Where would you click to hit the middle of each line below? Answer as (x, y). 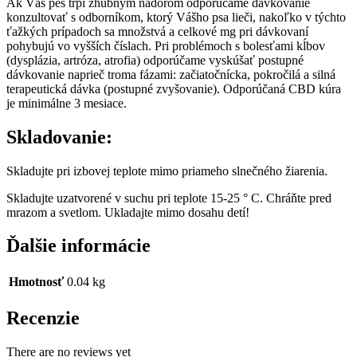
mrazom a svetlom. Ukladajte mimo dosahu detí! (128, 212)
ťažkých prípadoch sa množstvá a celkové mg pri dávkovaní (157, 31)
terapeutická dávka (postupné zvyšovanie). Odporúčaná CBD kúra (174, 88)
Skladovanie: (59, 137)
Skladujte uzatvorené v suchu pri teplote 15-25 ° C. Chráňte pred (169, 198)
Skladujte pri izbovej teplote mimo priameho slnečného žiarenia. (167, 171)
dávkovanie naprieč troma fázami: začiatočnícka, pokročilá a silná (171, 74)
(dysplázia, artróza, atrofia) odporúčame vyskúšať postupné (155, 60)
